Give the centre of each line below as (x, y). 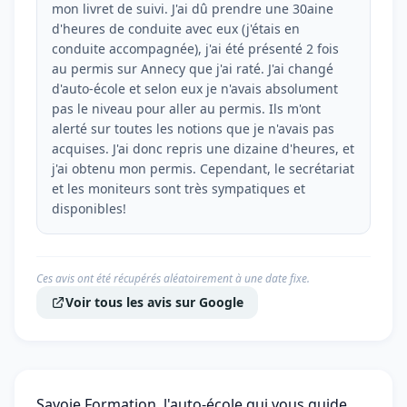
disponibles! (89, 208)
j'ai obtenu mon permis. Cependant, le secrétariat (203, 169)
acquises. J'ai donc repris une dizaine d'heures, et (203, 149)
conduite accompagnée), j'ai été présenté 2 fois (195, 49)
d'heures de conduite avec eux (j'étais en (176, 29)
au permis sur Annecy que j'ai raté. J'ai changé (193, 69)
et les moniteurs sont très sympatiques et (179, 189)
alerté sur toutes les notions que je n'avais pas (193, 129)
